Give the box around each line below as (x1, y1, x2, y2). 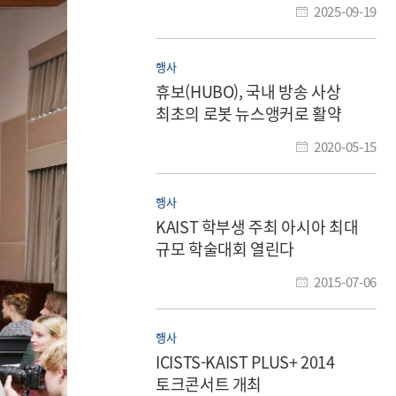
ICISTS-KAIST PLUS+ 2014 (156, 349, 335, 373)
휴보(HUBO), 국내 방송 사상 (156, 79, 341, 103)
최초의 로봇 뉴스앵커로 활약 (156, 101, 342, 125)
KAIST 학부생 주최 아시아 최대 (156, 214, 359, 238)
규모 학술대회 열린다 (156, 236, 295, 260)
